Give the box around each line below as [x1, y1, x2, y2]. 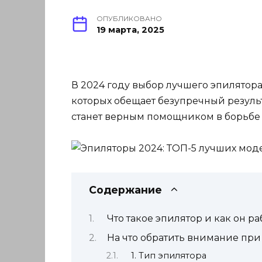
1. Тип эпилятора [130, 250, 206, 261]
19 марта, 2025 [96, 25, 165, 36]
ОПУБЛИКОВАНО [96, 15, 163, 23]
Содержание [89, 183, 162, 196]
